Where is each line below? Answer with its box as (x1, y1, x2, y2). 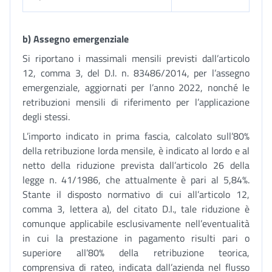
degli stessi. (22, 109, 70, 124)
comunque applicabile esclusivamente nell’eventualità (22, 216, 250, 231)
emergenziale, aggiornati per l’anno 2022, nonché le (22, 80, 250, 95)
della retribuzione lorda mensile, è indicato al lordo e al (22, 143, 250, 158)
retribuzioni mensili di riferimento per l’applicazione (22, 95, 250, 109)
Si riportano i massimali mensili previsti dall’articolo (22, 51, 250, 66)
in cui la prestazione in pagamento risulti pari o (22, 231, 250, 245)
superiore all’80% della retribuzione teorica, (22, 245, 250, 260)
